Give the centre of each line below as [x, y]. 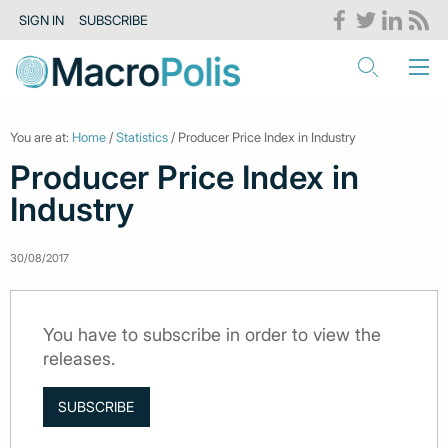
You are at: [41, 137]
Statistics [142, 137]
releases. [79, 358]
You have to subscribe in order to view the [212, 334]
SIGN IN [42, 20]
